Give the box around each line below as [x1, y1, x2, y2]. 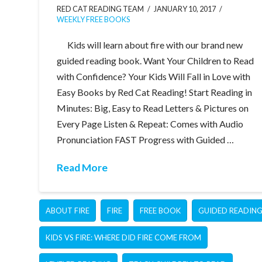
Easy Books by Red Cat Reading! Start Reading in [57, 87, 253, 98]
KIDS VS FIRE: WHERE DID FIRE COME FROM [46, 233, 202, 243]
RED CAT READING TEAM [57, 5, 144, 14]
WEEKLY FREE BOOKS [57, 15, 130, 25]
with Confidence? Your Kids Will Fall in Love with [57, 71, 251, 82]
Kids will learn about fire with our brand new [57, 39, 243, 51]
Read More [57, 161, 108, 174]
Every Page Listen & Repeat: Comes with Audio [57, 118, 244, 130]
